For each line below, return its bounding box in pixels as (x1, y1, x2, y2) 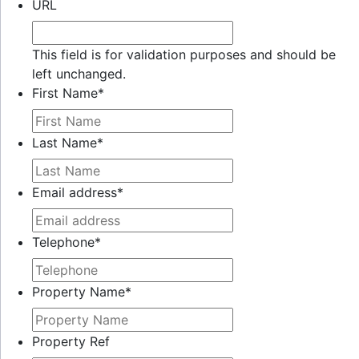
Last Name (32, 135, 97, 151)
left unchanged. (32, 66, 126, 82)
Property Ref (32, 333, 110, 349)
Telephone (32, 234, 95, 250)
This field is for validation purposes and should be (32, 46, 336, 63)
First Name (32, 85, 98, 101)
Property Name (32, 284, 125, 300)
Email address (32, 184, 117, 200)
